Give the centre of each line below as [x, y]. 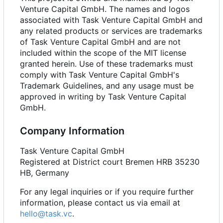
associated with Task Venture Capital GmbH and [111, 20]
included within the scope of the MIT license [103, 53]
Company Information [72, 131]
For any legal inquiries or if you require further [107, 191]
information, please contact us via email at [100, 202]
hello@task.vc [46, 213]
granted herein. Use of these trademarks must [107, 63]
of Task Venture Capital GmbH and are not [100, 42]
